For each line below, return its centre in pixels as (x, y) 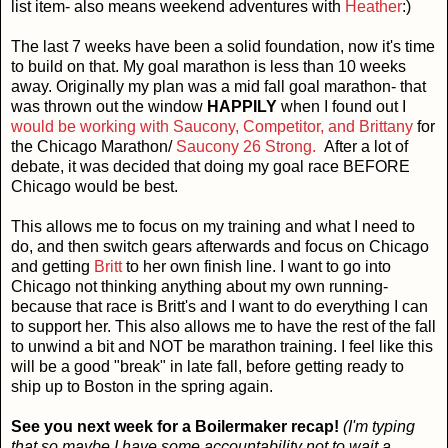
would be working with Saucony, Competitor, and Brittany (212, 127)
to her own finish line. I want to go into (258, 267)
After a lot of (362, 147)
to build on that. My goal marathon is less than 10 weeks (208, 67)
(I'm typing (379, 427)
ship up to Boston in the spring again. (142, 387)
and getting (52, 267)
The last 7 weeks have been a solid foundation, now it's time (223, 47)
